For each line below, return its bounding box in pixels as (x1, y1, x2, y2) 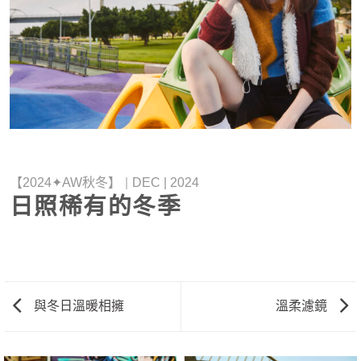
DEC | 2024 (131, 175, 199, 189)
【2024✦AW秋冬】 (10, 175, 121, 189)
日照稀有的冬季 (10, 193, 182, 219)
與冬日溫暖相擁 (31, 298, 124, 313)
